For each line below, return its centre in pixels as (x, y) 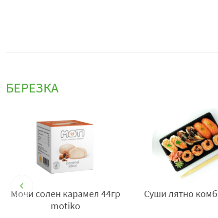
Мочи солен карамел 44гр (65, 194)
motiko (65, 206)
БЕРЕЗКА (32, 88)
